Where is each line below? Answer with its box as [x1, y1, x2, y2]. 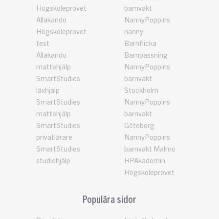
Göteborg [124, 122, 154, 130]
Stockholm [124, 87, 158, 94]
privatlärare [36, 133, 72, 141]
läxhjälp [36, 87, 60, 94]
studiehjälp [36, 157, 70, 165]
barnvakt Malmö [124, 145, 175, 153]
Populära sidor [83, 192, 136, 205]
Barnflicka [124, 40, 156, 47]
